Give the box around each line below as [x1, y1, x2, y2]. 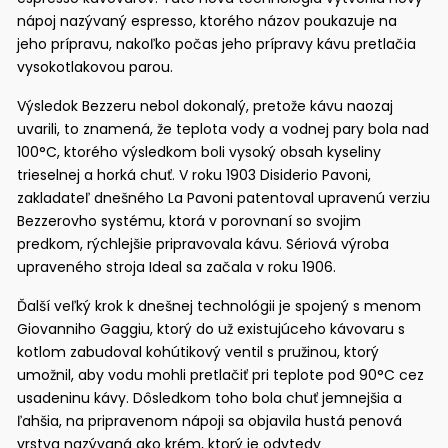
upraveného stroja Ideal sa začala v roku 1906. [17, 256, 337, 277]
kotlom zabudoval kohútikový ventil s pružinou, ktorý [17, 341, 380, 362]
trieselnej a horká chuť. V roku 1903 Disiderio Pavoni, [17, 164, 372, 185]
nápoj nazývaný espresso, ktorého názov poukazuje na [17, 10, 398, 31]
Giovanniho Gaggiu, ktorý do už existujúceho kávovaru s [17, 318, 406, 339]
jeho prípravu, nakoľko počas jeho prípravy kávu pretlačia [17, 33, 417, 54]
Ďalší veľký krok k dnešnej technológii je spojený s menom [17, 295, 422, 316]
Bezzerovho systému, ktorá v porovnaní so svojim [17, 210, 362, 231]
